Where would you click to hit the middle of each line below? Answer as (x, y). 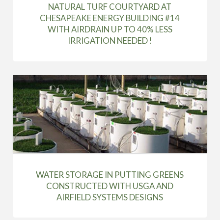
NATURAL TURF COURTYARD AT (110, 7)
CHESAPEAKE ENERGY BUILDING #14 (110, 18)
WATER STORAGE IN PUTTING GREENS (110, 174)
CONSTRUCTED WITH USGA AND (110, 186)
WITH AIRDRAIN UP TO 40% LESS (110, 29)
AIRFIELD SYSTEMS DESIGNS (110, 197)
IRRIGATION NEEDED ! (110, 41)
